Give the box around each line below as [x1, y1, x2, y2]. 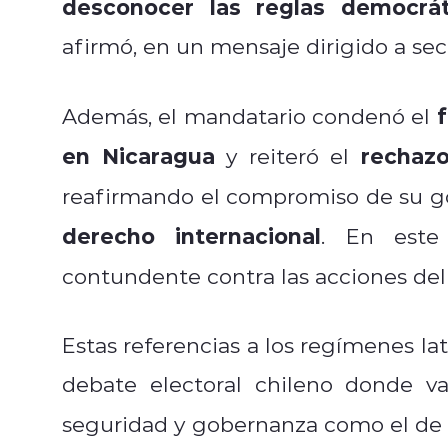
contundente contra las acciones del [62, 261, 446, 290]
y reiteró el [214, 141, 362, 170]
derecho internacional [62, 220, 322, 250]
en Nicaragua [62, 140, 215, 170]
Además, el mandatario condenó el [62, 101, 437, 130]
